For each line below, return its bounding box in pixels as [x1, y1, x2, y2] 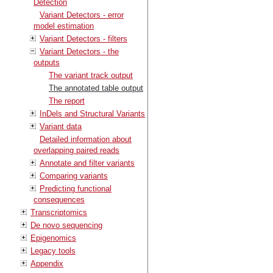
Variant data [40, 121, 82, 131]
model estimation [34, 21, 94, 30]
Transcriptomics [30, 207, 87, 217]
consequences [34, 194, 85, 204]
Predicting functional [40, 183, 112, 193]
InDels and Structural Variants [40, 108, 145, 118]
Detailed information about [40, 134, 132, 144]
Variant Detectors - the [40, 46, 119, 56]
